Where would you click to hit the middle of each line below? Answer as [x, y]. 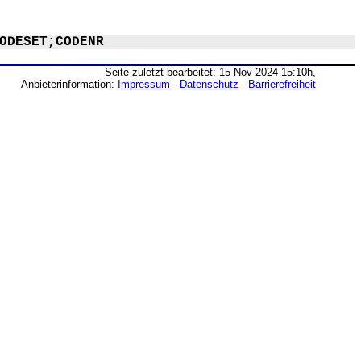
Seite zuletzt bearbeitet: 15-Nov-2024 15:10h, [210, 72]
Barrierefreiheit [282, 84]
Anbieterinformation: [69, 84]
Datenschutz [209, 84]
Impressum [144, 84]
